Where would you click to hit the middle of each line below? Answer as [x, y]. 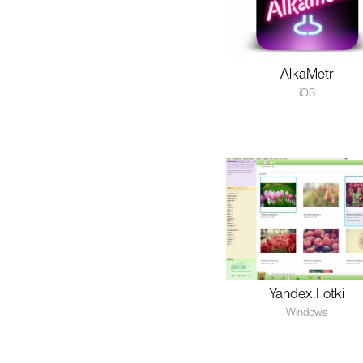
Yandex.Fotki [307, 295]
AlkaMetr [307, 75]
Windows [307, 313]
